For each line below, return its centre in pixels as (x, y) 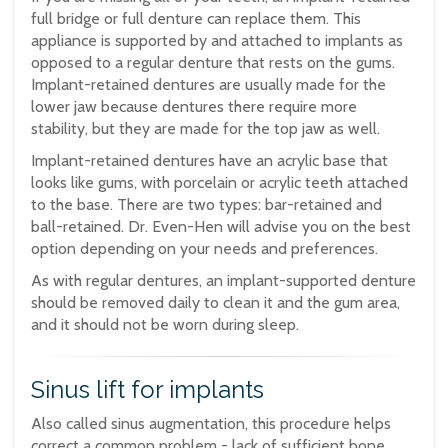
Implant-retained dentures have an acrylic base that (209, 161)
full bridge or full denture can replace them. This (196, 19)
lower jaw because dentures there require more (194, 107)
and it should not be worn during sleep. (165, 325)
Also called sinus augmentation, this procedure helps (211, 424)
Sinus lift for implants (147, 390)
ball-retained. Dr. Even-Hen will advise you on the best (221, 227)
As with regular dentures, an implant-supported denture (223, 281)
